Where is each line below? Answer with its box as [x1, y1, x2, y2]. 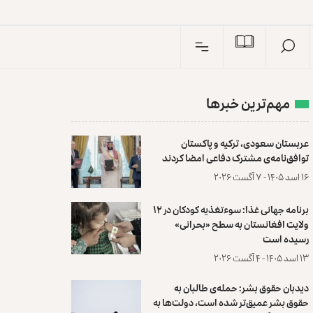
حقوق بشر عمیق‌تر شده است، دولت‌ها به [152, 293, 309, 312]
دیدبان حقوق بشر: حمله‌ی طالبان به [173, 278, 309, 297]
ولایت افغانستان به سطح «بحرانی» [174, 214, 309, 233]
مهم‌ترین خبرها [205, 89, 290, 117]
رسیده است [262, 229, 309, 248]
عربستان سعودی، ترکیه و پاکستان [180, 133, 309, 152]
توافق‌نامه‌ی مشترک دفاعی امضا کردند [161, 148, 309, 167]
